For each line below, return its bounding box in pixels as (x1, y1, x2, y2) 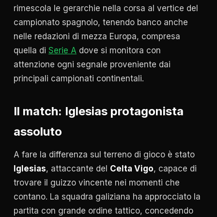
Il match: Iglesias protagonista (14, 104, 184, 119)
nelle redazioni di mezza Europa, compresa (14, 31, 180, 42)
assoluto (14, 124, 62, 139)
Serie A (48, 46, 77, 56)
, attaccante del (46, 164, 110, 174)
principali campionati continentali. (14, 74, 144, 84)
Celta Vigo (110, 164, 154, 174)
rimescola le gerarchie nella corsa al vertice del (14, 3, 198, 14)
